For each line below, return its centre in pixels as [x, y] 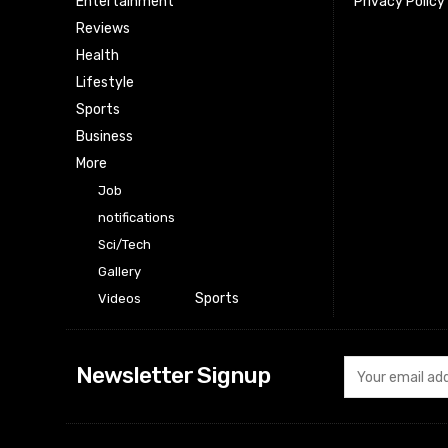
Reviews [103, 29]
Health [97, 56]
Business [104, 137]
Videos [119, 299]
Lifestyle [105, 83]
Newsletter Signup [173, 375]
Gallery [119, 272]
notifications [136, 218]
